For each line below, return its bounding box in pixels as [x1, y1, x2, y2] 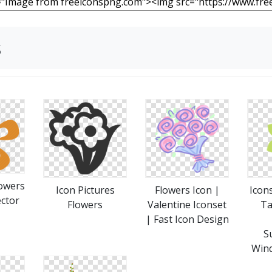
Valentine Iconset [148, 198, 226, 211]
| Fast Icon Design [145, 212, 229, 226]
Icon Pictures [55, 183, 115, 197]
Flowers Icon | [154, 183, 220, 197]
